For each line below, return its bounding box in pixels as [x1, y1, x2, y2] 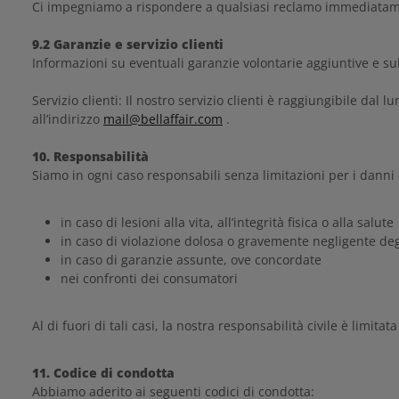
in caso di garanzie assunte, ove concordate [61, 251, 322, 268]
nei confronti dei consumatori [61, 270, 238, 287]
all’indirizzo [32, 110, 103, 127]
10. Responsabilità [32, 148, 149, 165]
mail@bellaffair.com [103, 110, 223, 127]
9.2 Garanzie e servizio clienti [32, 36, 224, 53]
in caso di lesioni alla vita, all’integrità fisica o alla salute [61, 214, 394, 231]
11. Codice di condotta [32, 364, 175, 381]
